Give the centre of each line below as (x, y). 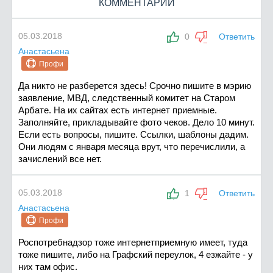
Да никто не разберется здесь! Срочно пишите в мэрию (135, 86)
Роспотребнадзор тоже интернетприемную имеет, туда (133, 243)
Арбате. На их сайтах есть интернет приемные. (118, 110)
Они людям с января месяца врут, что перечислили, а (132, 147)
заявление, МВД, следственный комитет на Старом (127, 98)
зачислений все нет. (60, 159)
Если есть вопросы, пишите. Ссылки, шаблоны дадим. (133, 135)
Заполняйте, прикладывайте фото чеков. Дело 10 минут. (136, 122)
